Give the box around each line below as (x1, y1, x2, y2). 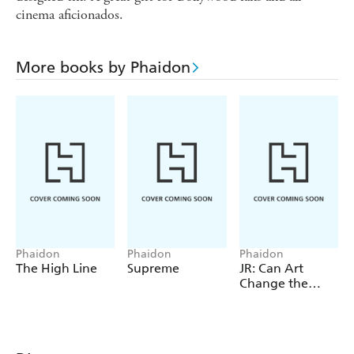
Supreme (127, 261, 180, 277)
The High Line (16, 261, 97, 277)
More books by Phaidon (16, 58, 190, 77)
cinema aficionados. (16, 6, 123, 24)
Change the (239, 276, 308, 292)
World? (239, 291, 282, 307)
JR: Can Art (239, 261, 303, 277)
